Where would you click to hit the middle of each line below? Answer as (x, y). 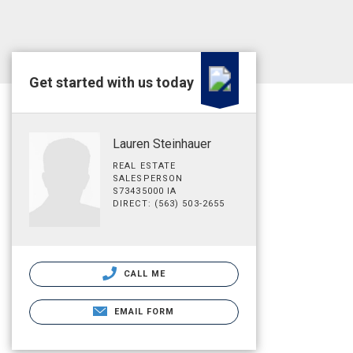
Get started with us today (111, 82)
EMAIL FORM (144, 311)
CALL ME (143, 273)
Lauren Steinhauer (162, 144)
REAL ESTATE (145, 166)
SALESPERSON (148, 178)
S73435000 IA (145, 191)
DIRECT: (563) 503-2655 (169, 204)
